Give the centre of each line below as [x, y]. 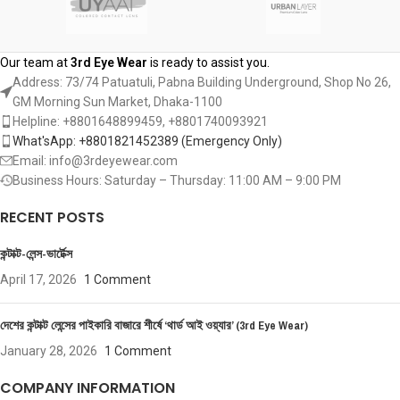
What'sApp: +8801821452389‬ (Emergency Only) [147, 142]
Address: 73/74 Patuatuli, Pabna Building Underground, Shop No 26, [202, 83]
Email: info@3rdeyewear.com [95, 161]
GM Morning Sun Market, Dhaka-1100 [117, 102]
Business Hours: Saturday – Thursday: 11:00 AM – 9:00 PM [177, 181]
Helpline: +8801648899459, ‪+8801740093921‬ [140, 122]
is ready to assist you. [208, 63]
